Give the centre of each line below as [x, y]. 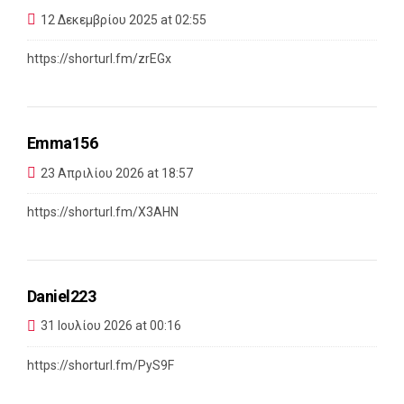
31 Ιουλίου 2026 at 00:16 [111, 326]
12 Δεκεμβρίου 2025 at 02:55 [124, 19]
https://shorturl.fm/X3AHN [103, 212]
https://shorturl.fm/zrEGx [99, 59]
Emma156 [63, 143]
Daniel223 [62, 296]
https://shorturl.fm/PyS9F [101, 365]
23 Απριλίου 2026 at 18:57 [117, 173]
